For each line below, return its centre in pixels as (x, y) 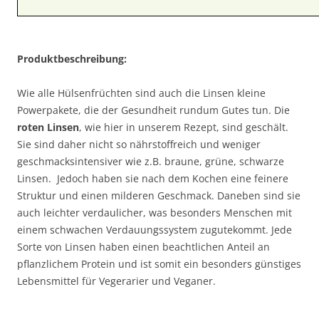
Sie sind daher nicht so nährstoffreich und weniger (139, 144)
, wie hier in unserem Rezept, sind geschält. (184, 127)
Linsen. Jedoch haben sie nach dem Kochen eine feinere (153, 178)
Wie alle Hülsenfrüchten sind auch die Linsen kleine (141, 93)
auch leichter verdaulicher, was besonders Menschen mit (155, 212)
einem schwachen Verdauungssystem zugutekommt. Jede (155, 229)
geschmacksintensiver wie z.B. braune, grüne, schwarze (151, 161)
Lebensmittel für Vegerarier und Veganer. (116, 281)
